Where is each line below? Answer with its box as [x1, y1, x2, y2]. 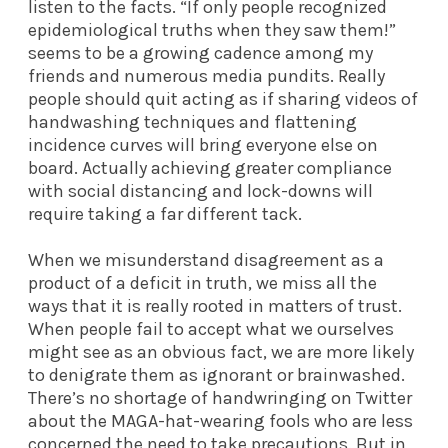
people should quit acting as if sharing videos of [28, 87, 418, 110]
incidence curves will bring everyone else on [28, 133, 378, 156]
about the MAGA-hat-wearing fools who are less [28, 409, 413, 432]
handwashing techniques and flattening [28, 110, 357, 133]
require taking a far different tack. [28, 202, 302, 225]
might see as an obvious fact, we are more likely [28, 340, 414, 363]
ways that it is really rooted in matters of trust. [28, 294, 402, 317]
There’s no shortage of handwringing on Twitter [28, 386, 412, 409]
